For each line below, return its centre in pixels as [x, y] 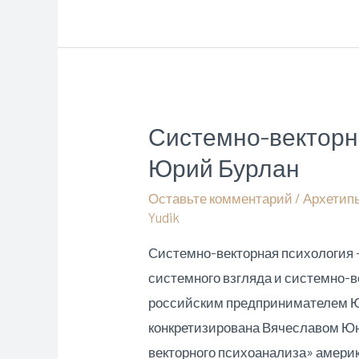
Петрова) [175, 63]
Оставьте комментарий [221, 198]
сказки [168, 13]
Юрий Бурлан [224, 168]
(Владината [184, 38]
